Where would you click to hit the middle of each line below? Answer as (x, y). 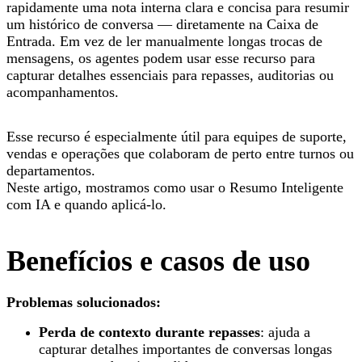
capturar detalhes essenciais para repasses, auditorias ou (170, 75)
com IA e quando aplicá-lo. (86, 204)
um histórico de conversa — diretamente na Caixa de (162, 24)
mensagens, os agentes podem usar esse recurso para (161, 58)
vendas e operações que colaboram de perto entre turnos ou (180, 153)
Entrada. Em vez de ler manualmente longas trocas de (164, 41)
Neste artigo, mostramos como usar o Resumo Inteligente (175, 187)
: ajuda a (285, 332)
